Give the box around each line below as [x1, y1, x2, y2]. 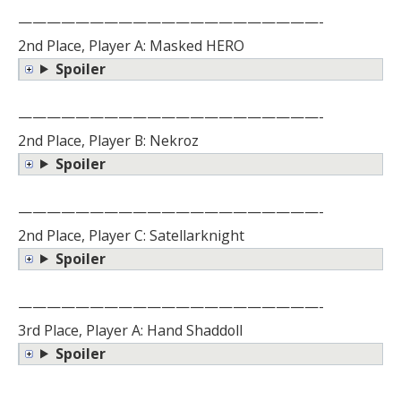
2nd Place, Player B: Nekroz [18, 130, 199, 150]
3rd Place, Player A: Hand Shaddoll [18, 320, 243, 340]
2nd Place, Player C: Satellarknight [18, 225, 244, 245]
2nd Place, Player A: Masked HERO [18, 35, 244, 55]
